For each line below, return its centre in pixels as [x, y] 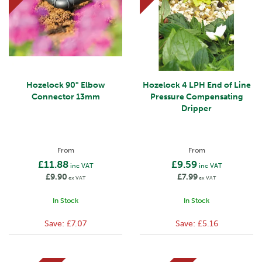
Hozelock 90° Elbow [65, 85]
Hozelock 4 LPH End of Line [196, 85]
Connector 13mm [65, 97]
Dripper [196, 108]
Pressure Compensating [196, 97]
